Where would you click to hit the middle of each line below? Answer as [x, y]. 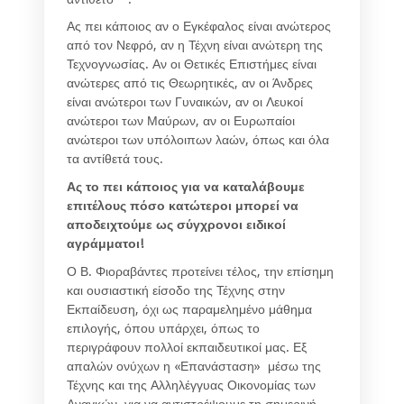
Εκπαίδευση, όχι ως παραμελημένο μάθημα [189, 310]
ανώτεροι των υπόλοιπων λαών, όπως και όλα [198, 140]
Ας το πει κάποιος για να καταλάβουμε [186, 187]
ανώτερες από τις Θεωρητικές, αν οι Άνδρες [190, 83]
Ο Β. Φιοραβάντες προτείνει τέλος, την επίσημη [200, 272]
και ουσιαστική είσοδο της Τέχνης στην [176, 291]
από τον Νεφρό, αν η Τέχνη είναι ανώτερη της [195, 46]
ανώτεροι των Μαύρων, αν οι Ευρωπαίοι [181, 121]
